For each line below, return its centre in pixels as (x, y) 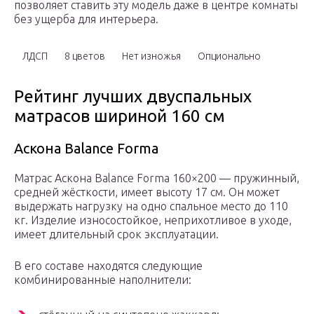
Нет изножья (151, 56)
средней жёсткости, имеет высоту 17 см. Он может (147, 192)
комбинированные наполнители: (103, 280)
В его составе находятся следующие (108, 266)
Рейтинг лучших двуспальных (133, 97)
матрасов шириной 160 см (120, 116)
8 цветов (85, 56)
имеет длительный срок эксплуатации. (116, 234)
